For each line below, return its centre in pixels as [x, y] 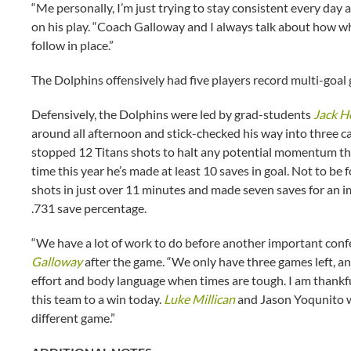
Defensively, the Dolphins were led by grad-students [172, 114]
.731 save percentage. [89, 208]
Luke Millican [199, 299]
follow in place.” [72, 45]
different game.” [73, 318]
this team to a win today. [98, 299]
